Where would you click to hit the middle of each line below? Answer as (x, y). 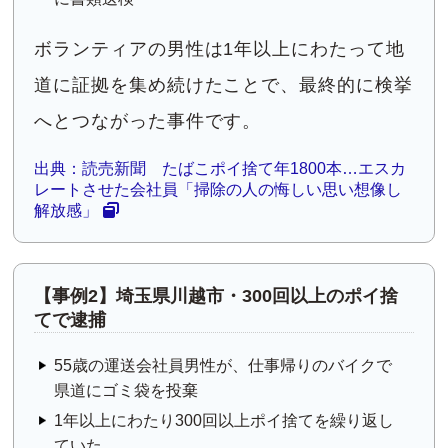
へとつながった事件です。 (148, 121)
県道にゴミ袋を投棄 (126, 391)
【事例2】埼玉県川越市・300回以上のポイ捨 (216, 296)
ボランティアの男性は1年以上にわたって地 (219, 49)
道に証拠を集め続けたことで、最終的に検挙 (223, 85)
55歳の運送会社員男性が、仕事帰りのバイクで (223, 366)
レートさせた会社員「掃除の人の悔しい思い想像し (218, 190)
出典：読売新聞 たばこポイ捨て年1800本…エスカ (220, 169)
